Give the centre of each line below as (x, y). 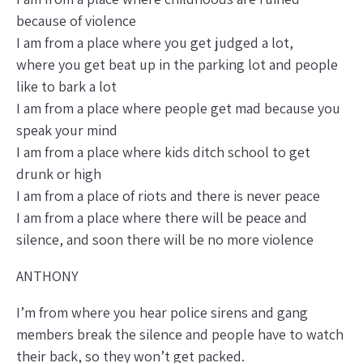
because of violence (76, 20)
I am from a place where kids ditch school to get (163, 152)
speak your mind (67, 130)
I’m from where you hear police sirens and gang (162, 312)
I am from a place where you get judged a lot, (155, 42)
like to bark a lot (66, 86)
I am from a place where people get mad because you (178, 108)
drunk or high (59, 173)
